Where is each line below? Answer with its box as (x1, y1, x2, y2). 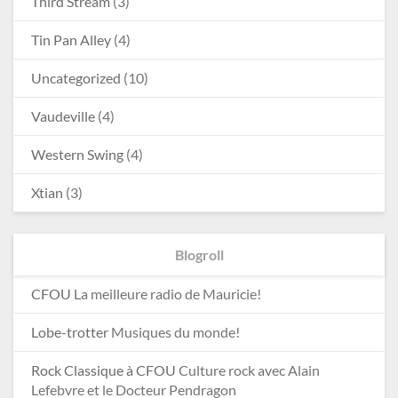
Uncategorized (31, 69, 121, 87)
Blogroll (174, 246, 224, 264)
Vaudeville (31, 107, 95, 125)
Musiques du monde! (108, 323, 240, 341)
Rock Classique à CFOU (31, 362, 176, 379)
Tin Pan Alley (31, 31, 111, 49)
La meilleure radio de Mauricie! (71, 285, 261, 303)
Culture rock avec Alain (176, 362, 320, 379)
